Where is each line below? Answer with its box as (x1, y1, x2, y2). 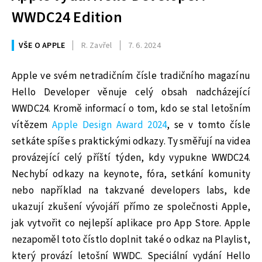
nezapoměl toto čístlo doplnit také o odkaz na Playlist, (12, 232, 250, 247)
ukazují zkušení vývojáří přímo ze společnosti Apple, (12, 199, 250, 214)
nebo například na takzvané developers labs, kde (12, 183, 250, 198)
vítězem (12, 118, 53, 132)
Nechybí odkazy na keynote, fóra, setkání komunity (12, 167, 250, 181)
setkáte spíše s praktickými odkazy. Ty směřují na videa (12, 134, 250, 149)
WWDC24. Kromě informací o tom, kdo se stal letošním (12, 101, 250, 116)
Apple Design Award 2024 (52, 118, 167, 132)
